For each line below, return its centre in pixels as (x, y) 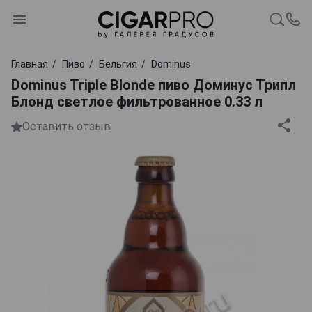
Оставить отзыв (67, 127)
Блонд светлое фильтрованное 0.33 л (137, 101)
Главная (30, 64)
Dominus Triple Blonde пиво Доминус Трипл (154, 85)
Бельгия (118, 64)
